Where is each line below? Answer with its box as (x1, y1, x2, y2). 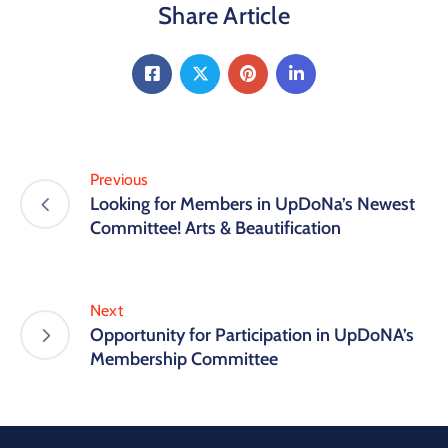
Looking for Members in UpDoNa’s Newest (90, 192, 415, 215)
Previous (90, 169, 149, 189)
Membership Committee (90, 347, 278, 370)
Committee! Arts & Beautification (90, 216, 341, 239)
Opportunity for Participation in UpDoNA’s (90, 323, 414, 346)
